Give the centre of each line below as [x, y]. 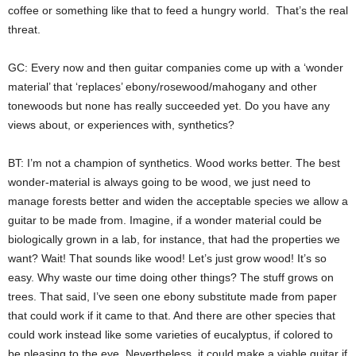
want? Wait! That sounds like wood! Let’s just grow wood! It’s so [167, 258]
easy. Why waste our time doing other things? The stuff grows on [171, 277]
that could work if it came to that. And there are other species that [172, 315]
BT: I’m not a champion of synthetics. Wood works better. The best [174, 163]
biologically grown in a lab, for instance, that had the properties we [174, 239]
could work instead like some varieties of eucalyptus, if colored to [170, 334]
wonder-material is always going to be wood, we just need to [159, 182]
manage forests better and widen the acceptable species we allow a [178, 201]
